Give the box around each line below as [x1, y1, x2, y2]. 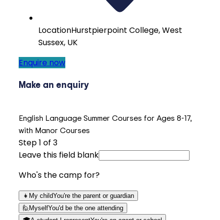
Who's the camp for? [19, 169, 100, 181]
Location [38, 24, 71, 36]
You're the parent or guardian [53, 192, 134, 200]
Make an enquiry [19, 78, 89, 91]
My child [29, 192, 53, 200]
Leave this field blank [19, 149, 99, 161]
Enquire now [19, 56, 65, 68]
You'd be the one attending [48, 204, 123, 212]
